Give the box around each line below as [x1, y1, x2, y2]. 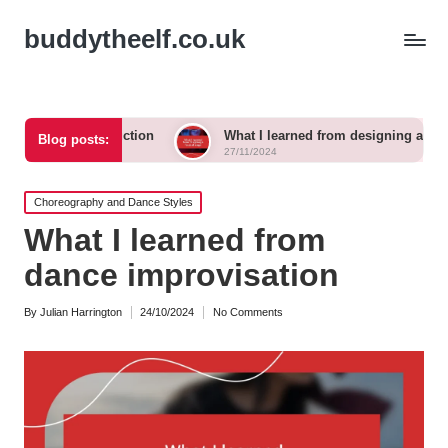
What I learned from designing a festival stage [136, 128, 421, 144]
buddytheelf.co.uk [24, 24, 245, 54]
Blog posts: [37, 132, 109, 148]
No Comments [212, 305, 283, 318]
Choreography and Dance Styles [33, 195, 193, 208]
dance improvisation [24, 257, 339, 294]
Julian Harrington [40, 305, 122, 318]
